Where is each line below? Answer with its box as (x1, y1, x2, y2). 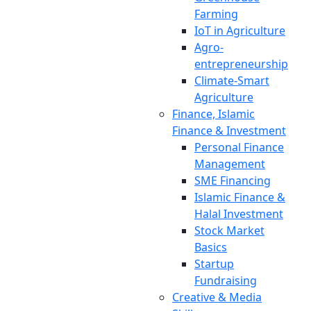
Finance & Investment (172, 123, 286, 138)
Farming (194, 6, 238, 22)
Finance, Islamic (172, 106, 255, 121)
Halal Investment (194, 206, 283, 221)
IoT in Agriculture (194, 23, 285, 38)
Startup (194, 256, 234, 271)
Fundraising (194, 273, 257, 288)
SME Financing (194, 173, 271, 188)
